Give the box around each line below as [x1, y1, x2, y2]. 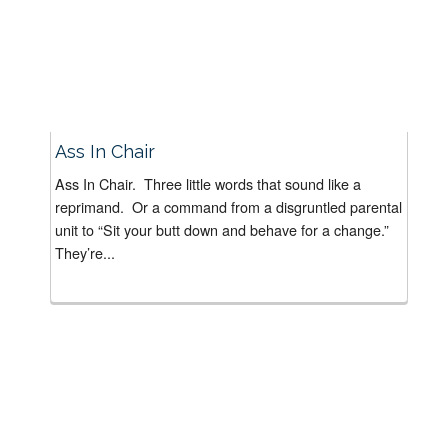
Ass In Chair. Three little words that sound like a [55, 172, 361, 194]
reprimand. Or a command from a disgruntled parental [55, 195, 402, 217]
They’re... [55, 241, 115, 263]
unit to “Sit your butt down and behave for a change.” [55, 218, 393, 240]
